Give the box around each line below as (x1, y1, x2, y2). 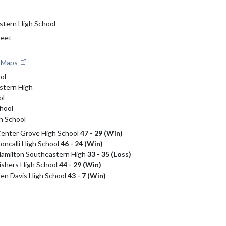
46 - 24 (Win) (60, 139, 103, 148)
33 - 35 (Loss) (87, 149, 131, 158)
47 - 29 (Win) (80, 128, 123, 137)
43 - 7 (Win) (67, 171, 106, 180)
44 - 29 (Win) (59, 160, 101, 169)
